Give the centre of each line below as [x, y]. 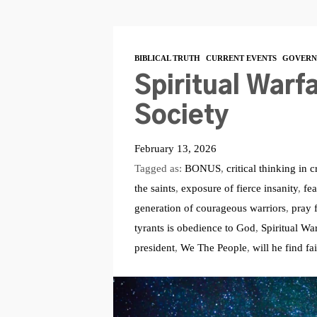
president [154, 247]
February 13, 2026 [175, 148]
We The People [213, 247]
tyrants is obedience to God [195, 227]
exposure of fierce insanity [239, 188]
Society [181, 116]
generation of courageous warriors [210, 207]
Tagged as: [159, 168]
